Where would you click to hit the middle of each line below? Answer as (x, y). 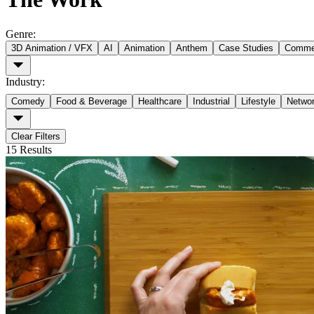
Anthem (192, 48)
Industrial (211, 101)
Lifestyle (258, 101)
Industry (24, 81)
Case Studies (246, 48)
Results (34, 149)
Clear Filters (36, 136)
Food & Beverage (91, 101)
